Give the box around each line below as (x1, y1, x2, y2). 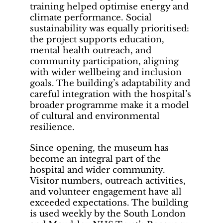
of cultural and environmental (30, 111, 160, 122)
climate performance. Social (30, 12, 152, 23)
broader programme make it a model (30, 100, 189, 111)
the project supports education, (30, 34, 164, 45)
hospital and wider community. (30, 165, 165, 176)
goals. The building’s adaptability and (30, 78, 190, 89)
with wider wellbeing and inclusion (30, 67, 182, 78)
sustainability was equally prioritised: (30, 23, 189, 34)
